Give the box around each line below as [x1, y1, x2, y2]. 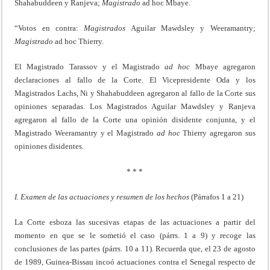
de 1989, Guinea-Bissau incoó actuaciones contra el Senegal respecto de [14, 257, 256, 266]
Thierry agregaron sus [180, 128, 256, 137]
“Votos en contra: [14, 23, 84, 33]
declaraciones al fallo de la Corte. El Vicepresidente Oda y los [14, 75, 256, 84]
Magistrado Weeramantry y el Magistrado [14, 128, 157, 137]
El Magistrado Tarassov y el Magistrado [14, 61, 165, 71]
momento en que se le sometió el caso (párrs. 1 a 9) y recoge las [14, 230, 256, 240]
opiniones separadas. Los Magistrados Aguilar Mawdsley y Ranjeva [14, 101, 256, 111]
